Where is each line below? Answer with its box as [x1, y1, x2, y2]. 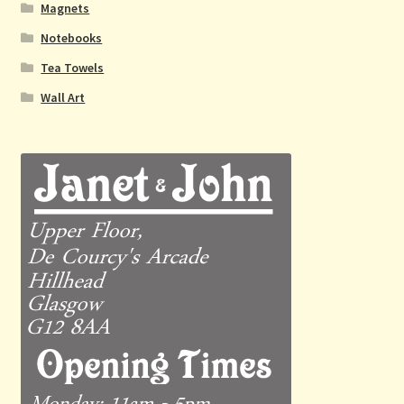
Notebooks [41, 30, 103, 47]
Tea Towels [41, 60, 105, 77]
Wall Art [41, 89, 86, 106]
